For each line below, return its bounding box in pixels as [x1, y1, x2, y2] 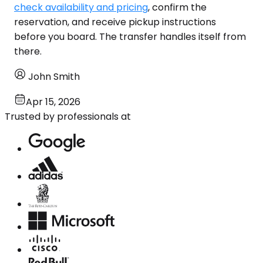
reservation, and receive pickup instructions [14, 15, 216, 29]
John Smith [28, 69, 80, 83]
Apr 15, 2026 [26, 95, 80, 109]
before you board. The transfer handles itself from [14, 29, 246, 43]
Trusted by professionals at [5, 109, 131, 123]
